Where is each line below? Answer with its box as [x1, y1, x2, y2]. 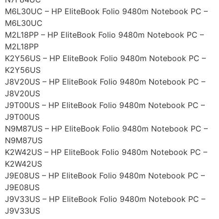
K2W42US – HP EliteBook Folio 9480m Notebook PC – [5, 147, 207, 157]
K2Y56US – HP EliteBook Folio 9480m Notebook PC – [5, 53, 206, 64]
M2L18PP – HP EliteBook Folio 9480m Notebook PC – [5, 30, 204, 40]
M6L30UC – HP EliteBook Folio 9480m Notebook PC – [5, 6, 208, 17]
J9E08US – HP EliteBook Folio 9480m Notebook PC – [5, 171, 205, 181]
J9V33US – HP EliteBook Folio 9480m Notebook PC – [5, 194, 205, 204]
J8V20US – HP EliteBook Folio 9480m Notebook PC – [5, 77, 205, 87]
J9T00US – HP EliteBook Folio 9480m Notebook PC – [5, 100, 205, 110]
